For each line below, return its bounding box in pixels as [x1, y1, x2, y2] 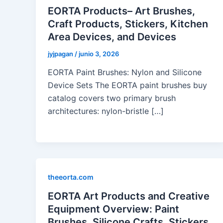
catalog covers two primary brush [48, 93, 176, 104]
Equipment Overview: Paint [48, 203, 179, 216]
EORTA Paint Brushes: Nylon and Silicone [48, 67, 202, 78]
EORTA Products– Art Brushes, [48, 4, 195, 17]
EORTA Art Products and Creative [48, 190, 210, 203]
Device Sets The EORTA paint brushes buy [48, 80, 207, 91]
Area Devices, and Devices [48, 30, 176, 43]
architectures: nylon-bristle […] [48, 106, 164, 116]
